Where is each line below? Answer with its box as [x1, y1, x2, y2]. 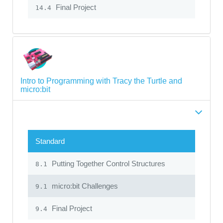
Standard [35, 136, 65, 145]
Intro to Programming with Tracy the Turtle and [20, 76, 182, 85]
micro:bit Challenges [50, 181, 118, 190]
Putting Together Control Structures [50, 159, 165, 168]
